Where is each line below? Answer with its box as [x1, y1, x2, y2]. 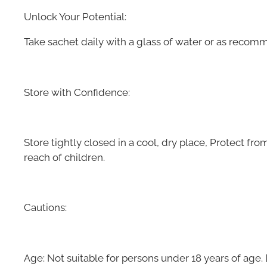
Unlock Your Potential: [24, 10, 126, 23]
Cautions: [24, 201, 67, 214]
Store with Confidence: [24, 86, 130, 98]
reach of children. [24, 151, 105, 163]
